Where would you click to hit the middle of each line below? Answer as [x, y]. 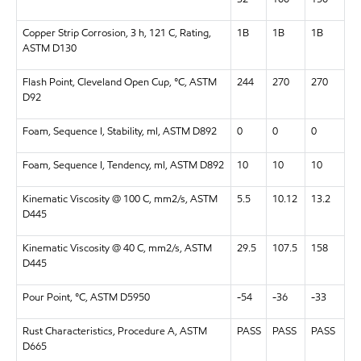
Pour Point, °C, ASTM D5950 [86, 297]
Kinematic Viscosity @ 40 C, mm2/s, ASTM [117, 248]
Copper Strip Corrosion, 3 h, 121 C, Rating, [116, 33]
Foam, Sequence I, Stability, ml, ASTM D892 [119, 131]
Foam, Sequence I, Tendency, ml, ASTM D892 [123, 165]
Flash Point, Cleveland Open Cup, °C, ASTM [119, 82]
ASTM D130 [49, 48]
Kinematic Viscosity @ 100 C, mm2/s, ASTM [120, 199]
